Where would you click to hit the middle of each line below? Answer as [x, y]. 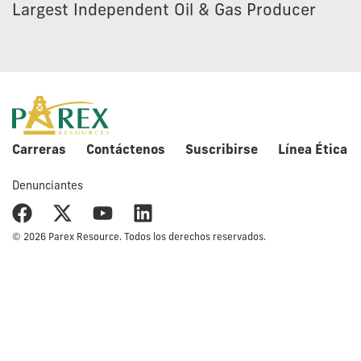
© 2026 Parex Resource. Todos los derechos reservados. [139, 238]
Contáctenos [126, 151]
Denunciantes [48, 187]
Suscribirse [222, 151]
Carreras [39, 151]
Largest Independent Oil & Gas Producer [164, 12]
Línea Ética [313, 151]
